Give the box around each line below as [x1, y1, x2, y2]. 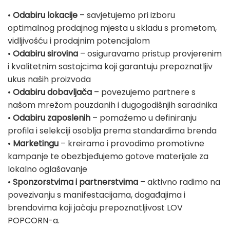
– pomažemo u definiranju [90, 112, 197, 124]
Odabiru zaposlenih [13, 112, 90, 124]
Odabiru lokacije [13, 9, 78, 22]
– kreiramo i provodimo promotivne [59, 138, 204, 150]
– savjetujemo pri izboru [78, 9, 175, 22]
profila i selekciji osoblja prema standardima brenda [8, 125, 217, 137]
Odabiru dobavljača [13, 86, 92, 99]
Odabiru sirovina [13, 48, 78, 60]
